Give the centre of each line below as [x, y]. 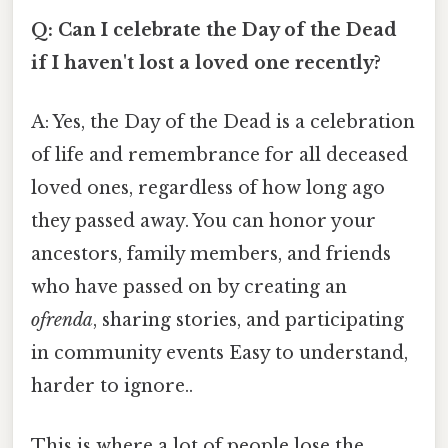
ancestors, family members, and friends [211, 254]
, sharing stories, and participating [248, 320]
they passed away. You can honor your [203, 221]
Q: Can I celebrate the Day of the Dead [214, 30]
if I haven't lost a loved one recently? [206, 63]
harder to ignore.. [112, 386]
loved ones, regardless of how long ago [208, 188]
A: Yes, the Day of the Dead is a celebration [223, 122]
